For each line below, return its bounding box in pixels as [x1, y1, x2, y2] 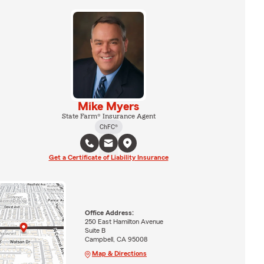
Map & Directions [91, 250, 147, 258]
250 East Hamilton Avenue [84, 218, 163, 226]
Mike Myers [78, 100, 139, 113]
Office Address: [84, 209, 134, 217]
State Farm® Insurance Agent [61, 112, 156, 120]
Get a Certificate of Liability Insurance [48, 153, 169, 161]
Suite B [84, 227, 105, 235]
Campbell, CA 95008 [84, 236, 147, 243]
